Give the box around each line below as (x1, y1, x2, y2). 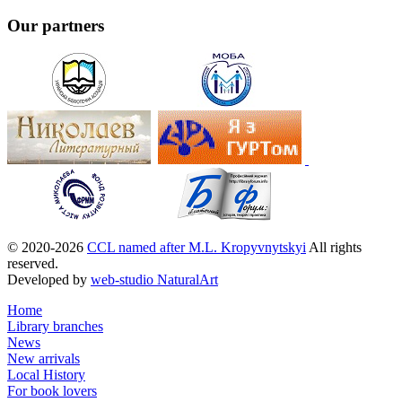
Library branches (7, 318, 103, 334)
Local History (7, 366, 85, 382)
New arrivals (7, 350, 80, 366)
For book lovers (7, 382, 97, 398)
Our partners (7, 15, 104, 35)
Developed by (7, 271, 91, 287)
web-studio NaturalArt (91, 271, 218, 287)
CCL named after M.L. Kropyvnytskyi (87, 239, 306, 255)
